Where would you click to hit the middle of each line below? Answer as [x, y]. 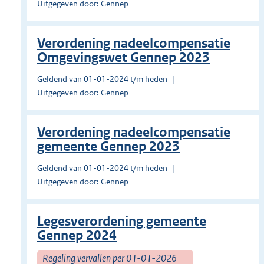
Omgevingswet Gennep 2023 [123, 58]
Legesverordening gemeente [122, 222]
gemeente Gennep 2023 [108, 147]
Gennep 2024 [77, 236]
